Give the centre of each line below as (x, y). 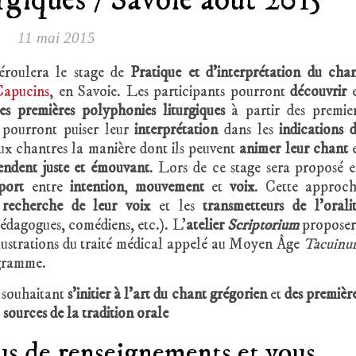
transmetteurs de (255, 206)
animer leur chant (294, 149)
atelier (206, 225)
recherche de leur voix (76, 206)
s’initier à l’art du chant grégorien (169, 294)
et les (177, 206)
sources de (33, 313)
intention (97, 187)
